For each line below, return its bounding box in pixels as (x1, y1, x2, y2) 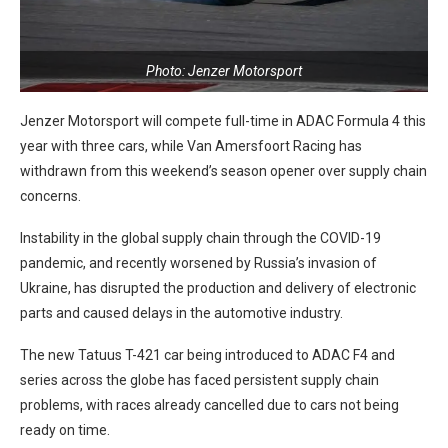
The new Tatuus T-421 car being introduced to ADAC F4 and (20, 346, 395, 363)
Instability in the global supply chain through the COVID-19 (20, 229, 381, 246)
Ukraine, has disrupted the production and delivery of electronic (20, 279, 416, 296)
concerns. (20, 187, 81, 204)
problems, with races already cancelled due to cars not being (20, 396, 399, 413)
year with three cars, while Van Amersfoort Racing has (20, 137, 362, 154)
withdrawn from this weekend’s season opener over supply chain (20, 162, 427, 179)
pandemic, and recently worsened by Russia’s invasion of (20, 254, 377, 271)
